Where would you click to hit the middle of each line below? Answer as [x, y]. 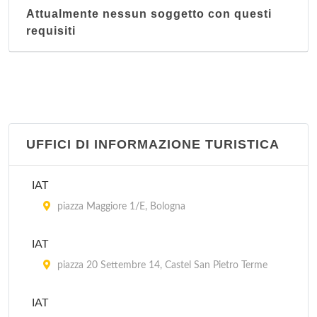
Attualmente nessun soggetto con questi [149, 14]
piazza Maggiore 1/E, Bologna [120, 207]
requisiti [51, 31]
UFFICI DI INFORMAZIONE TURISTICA [153, 144]
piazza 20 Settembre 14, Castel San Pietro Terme [161, 265]
